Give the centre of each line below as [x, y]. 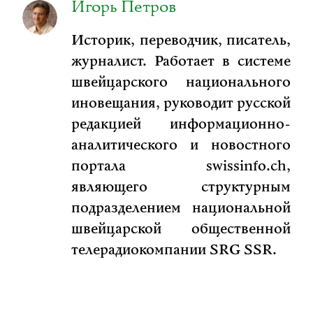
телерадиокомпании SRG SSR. [174, 250]
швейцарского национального [181, 83]
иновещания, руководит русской [181, 104]
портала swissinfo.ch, [181, 167]
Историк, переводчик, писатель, [181, 41]
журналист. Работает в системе [181, 62]
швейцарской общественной [181, 230]
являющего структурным [181, 188]
